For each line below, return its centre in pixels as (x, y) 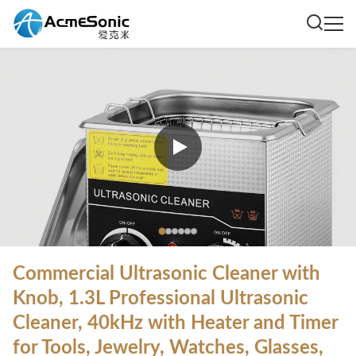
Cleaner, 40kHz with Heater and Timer (175, 323)
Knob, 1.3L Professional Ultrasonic (161, 299)
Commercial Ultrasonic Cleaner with (166, 274)
